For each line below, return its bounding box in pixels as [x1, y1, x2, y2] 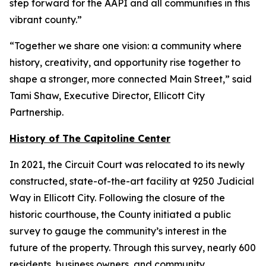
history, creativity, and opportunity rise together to [9, 56, 240, 68]
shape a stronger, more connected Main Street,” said [9, 73, 252, 85]
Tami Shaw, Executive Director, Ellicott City [9, 90, 205, 102]
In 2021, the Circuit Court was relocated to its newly [9, 159, 245, 170]
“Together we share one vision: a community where [9, 40, 242, 52]
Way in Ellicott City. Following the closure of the [9, 192, 225, 204]
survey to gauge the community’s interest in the [9, 225, 227, 237]
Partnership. [9, 106, 64, 118]
